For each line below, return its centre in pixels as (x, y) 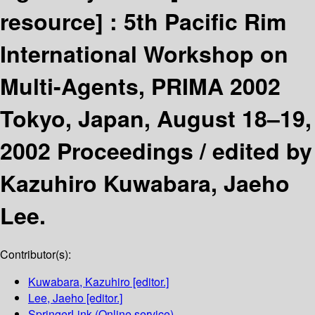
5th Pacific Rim (205, 21)
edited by (262, 150)
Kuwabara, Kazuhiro (79, 282)
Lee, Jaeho (56, 298)
